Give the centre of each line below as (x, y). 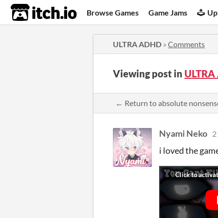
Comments (186, 44)
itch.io (32, 13)
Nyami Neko (183, 133)
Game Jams (168, 12)
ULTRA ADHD (137, 44)
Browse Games (113, 12)
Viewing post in (149, 73)
